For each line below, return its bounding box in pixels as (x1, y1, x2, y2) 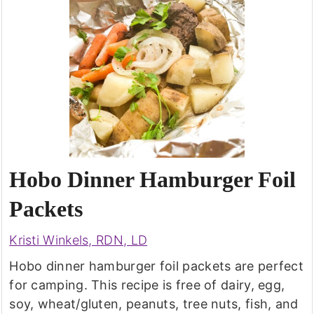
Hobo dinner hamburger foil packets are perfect (9, 258, 304, 273)
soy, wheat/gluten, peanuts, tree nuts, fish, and (9, 296, 299, 311)
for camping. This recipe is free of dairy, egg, (9, 277, 285, 292)
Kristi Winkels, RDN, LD (9, 232, 148, 247)
